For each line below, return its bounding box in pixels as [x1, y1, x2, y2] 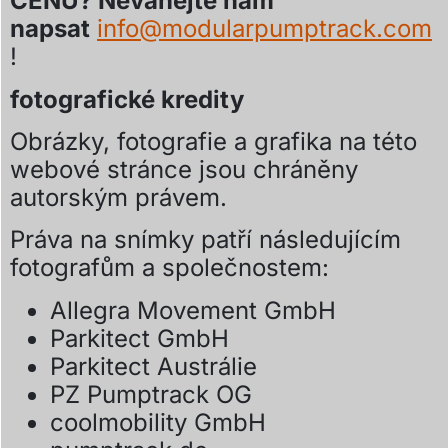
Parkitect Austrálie [50, 351, 257, 381]
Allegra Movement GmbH [50, 295, 336, 325]
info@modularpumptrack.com [97, 14, 432, 44]
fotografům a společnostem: [10, 253, 329, 283]
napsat [10, 14, 90, 44]
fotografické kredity [10, 84, 244, 114]
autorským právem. [10, 183, 227, 213]
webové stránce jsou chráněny [10, 155, 358, 185]
